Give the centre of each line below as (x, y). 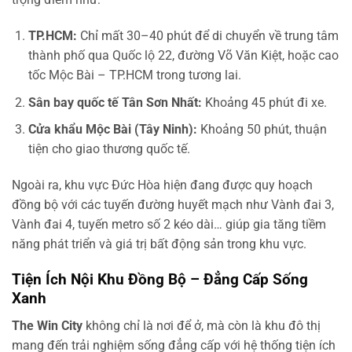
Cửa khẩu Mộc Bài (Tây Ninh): (112, 130)
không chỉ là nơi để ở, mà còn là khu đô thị (202, 325)
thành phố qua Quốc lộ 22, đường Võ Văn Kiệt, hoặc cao (183, 56)
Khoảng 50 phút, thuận (262, 130)
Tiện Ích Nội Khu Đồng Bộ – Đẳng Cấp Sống (160, 279)
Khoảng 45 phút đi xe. (264, 102)
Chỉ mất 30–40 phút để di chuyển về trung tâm (207, 36)
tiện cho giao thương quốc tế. (109, 149)
